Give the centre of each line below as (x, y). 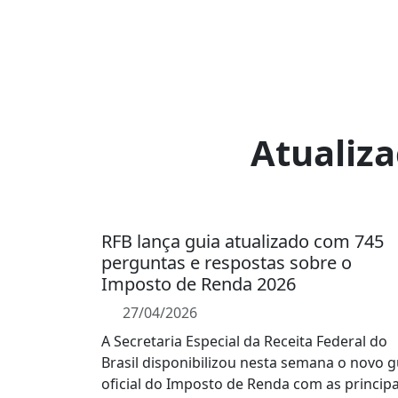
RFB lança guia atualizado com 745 (243, 241)
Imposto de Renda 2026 (199, 284)
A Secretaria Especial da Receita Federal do (244, 341)
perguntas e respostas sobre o (227, 263)
